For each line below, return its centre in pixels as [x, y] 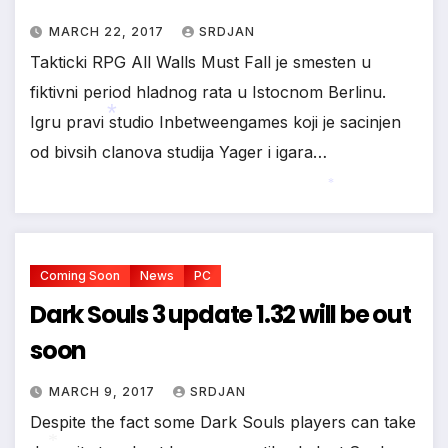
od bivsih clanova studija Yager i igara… [178, 152]
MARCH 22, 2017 [108, 32]
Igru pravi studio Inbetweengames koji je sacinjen [215, 122]
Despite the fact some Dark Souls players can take [223, 422]
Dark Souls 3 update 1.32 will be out [220, 315]
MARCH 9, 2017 [104, 392]
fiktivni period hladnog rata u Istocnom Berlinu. [208, 92]
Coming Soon [80, 276]
